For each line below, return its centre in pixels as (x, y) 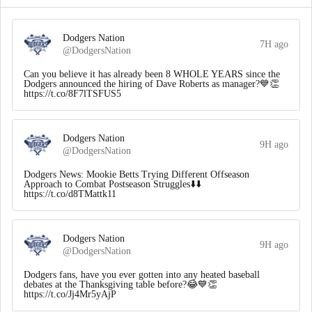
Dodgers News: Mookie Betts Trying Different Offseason (136, 174)
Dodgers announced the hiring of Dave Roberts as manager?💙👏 (151, 84)
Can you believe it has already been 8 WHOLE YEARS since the (152, 74)
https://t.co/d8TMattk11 (70, 194)
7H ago (274, 44)
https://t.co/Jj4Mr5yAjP (70, 294)
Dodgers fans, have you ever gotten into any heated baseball (142, 275)
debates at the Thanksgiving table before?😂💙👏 (120, 284)
